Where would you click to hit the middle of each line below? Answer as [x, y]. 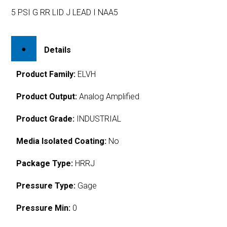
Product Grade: [46, 119]
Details [58, 50]
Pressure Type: [46, 185]
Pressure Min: [44, 208]
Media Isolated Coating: [62, 141]
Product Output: [47, 96]
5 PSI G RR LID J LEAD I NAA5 [65, 12]
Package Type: [45, 163]
